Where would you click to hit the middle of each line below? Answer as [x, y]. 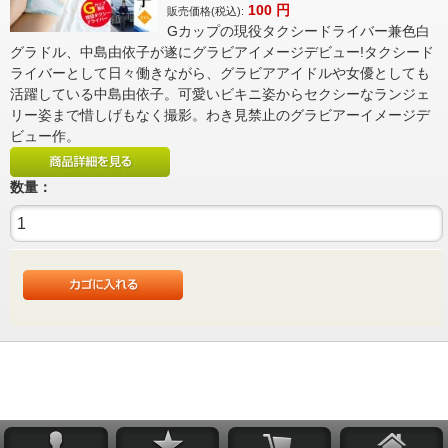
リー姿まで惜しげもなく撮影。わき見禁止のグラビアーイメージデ [220, 115]
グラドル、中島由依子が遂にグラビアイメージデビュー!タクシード [222, 52]
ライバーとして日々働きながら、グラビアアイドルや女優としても [220, 73]
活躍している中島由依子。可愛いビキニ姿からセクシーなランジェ [220, 94]
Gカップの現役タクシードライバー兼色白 [298, 31]
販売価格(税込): [205, 11]
